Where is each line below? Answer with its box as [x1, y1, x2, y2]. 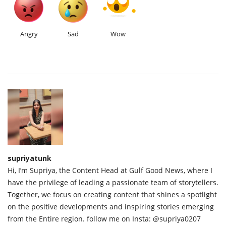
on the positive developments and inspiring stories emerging [8, 202, 214, 212]
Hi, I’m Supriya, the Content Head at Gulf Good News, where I [8, 165, 212, 176]
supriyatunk [8, 153, 51, 163]
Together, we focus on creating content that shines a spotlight [8, 190, 217, 200]
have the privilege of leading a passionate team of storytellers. [8, 178, 218, 188]
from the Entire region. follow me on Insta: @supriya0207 [8, 214, 201, 224]
